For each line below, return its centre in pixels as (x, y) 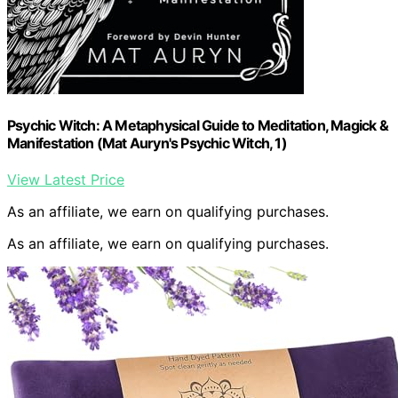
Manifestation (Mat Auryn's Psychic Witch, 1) (147, 143)
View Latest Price (66, 180)
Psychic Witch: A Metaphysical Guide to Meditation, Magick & (198, 126)
